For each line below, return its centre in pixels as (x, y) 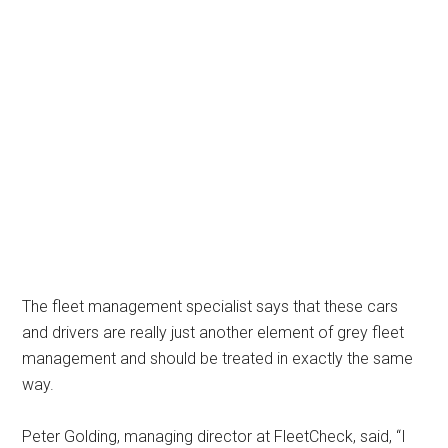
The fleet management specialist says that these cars (210, 307)
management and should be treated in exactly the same (218, 359)
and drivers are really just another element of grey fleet (213, 333)
